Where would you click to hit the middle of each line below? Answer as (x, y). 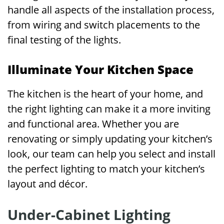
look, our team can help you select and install (111, 154)
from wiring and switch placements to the (104, 25)
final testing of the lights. (64, 40)
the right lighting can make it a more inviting (109, 109)
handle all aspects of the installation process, (111, 10)
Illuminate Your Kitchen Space (100, 69)
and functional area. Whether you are (93, 124)
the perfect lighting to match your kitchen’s (106, 169)
